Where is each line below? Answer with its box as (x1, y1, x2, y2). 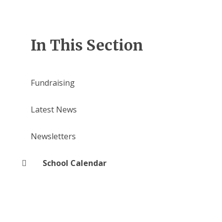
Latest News (30, 104, 77, 115)
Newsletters (30, 130, 76, 142)
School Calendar (42, 157, 107, 168)
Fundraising (30, 77, 75, 88)
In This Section (30, 35, 143, 55)
